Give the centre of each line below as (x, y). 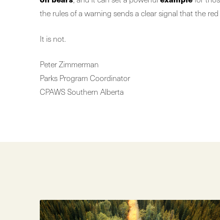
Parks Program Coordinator (85, 78)
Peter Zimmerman (69, 64)
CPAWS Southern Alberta (82, 92)
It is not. (53, 39)
